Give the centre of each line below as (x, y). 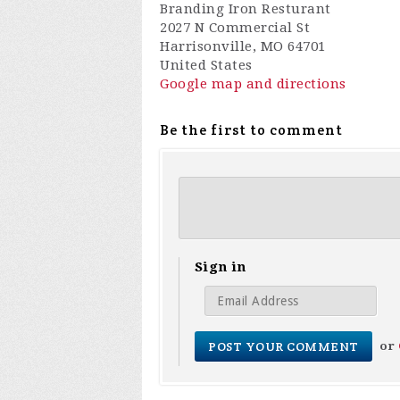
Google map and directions (253, 84)
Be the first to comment (251, 130)
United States (206, 65)
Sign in (221, 267)
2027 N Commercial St (235, 28)
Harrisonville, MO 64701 (243, 46)
